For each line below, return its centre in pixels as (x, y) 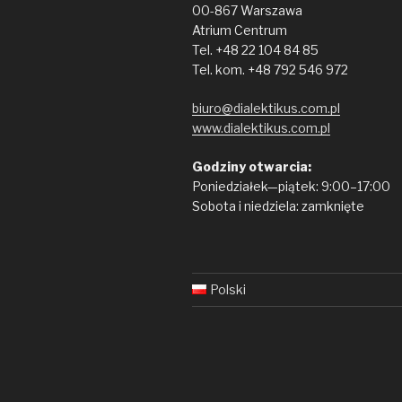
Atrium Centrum (240, 30)
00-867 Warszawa (247, 10)
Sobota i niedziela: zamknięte (278, 206)
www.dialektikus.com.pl (261, 128)
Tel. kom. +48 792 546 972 (270, 70)
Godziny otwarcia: (252, 166)
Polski (228, 289)
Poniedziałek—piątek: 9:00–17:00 (291, 186)
